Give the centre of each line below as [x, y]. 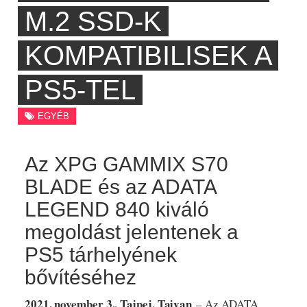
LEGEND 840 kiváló [116, 210]
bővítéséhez [80, 278]
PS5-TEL [80, 90]
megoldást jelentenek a [131, 232]
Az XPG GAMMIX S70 [126, 164]
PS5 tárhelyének [100, 255]
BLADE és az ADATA [120, 187]
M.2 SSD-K [93, 22]
